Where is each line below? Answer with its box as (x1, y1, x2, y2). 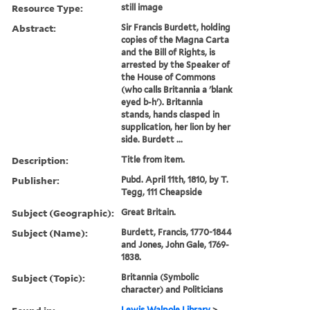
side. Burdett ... (121, 134, 183, 145)
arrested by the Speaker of (121, 59, 230, 70)
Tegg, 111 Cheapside (121, 186, 203, 197)
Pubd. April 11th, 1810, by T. (121, 174, 229, 185)
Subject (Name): (12, 226, 88, 239)
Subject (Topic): (12, 271, 85, 284)
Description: (12, 153, 69, 167)
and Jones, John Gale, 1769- (121, 239, 230, 250)
